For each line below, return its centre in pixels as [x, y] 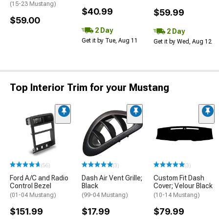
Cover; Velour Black [183, 186]
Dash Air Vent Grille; [112, 178]
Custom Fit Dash [179, 178]
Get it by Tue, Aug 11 [110, 41]
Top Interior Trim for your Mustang [89, 88]
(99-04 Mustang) [105, 195]
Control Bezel [31, 186]
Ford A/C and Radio [39, 178]
